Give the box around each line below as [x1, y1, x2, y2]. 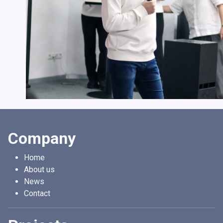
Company [8, 129, 76, 148]
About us [24, 165, 55, 174]
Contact [24, 189, 50, 198]
